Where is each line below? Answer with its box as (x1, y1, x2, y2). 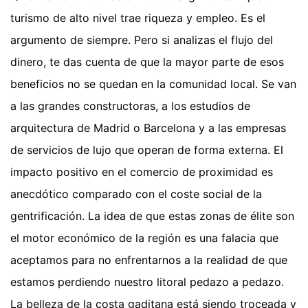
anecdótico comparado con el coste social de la (10, 186, 262, 201)
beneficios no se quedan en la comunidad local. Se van (10, 76, 296, 91)
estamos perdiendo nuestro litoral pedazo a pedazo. (10, 274, 284, 289)
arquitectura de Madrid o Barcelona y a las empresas (10, 120, 286, 135)
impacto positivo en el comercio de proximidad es (10, 164, 273, 179)
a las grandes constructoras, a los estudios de (10, 98, 250, 113)
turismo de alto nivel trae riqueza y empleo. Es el (10, 10, 265, 25)
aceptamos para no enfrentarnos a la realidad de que (10, 252, 287, 267)
